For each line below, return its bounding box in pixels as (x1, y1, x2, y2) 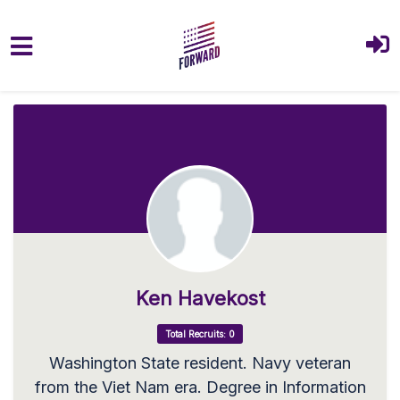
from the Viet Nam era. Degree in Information (34, 377, 366, 396)
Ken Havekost (135, 287, 265, 310)
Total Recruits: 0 (165, 328, 235, 339)
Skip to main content (13, 85, 165, 104)
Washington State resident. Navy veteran (49, 353, 351, 372)
